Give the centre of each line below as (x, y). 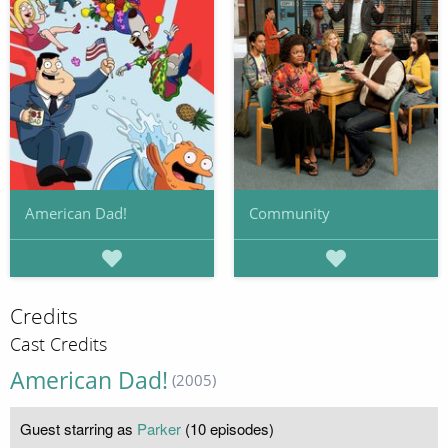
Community (289, 213)
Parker (159, 428)
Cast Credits (58, 344)
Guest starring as (78, 428)
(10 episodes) (227, 428)
